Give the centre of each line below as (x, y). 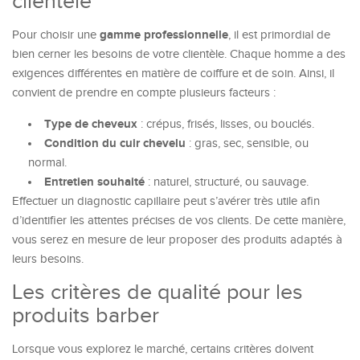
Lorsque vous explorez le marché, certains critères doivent (163, 349)
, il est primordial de (279, 35)
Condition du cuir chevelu (115, 143)
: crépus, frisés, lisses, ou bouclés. (226, 124)
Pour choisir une (56, 35)
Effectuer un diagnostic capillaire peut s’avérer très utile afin (166, 201)
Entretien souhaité (94, 182)
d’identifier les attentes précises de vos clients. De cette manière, (179, 221)
